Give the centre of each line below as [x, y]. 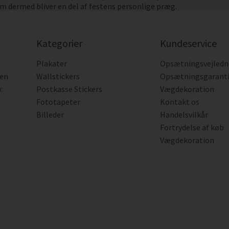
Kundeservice [189, 43]
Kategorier [59, 43]
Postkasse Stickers [69, 89]
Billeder [50, 114]
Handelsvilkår [184, 114]
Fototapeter [58, 102]
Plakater [51, 63]
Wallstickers [58, 76]
